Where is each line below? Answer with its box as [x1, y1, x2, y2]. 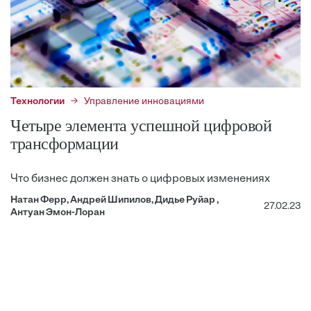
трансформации [10, 134, 119, 153]
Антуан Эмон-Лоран [10, 207, 105, 218]
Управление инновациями [84, 96, 204, 107]
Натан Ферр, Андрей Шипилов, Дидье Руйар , [10, 194, 219, 205]
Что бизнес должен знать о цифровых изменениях [10, 173, 270, 185]
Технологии [10, 96, 65, 107]
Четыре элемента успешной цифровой [10, 116, 272, 135]
